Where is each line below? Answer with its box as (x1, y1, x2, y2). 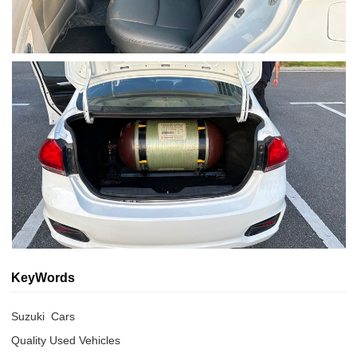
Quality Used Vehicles (11, 333, 121, 347)
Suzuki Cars (11, 309, 76, 323)
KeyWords (11, 270, 76, 285)
